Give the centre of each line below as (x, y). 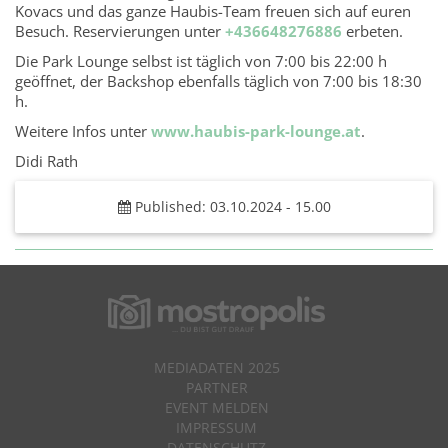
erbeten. (372, 31)
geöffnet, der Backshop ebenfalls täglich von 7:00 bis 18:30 (218, 81)
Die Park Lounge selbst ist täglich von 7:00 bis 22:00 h (201, 61)
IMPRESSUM (216, 427)
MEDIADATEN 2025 (216, 367)
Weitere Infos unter (83, 131)
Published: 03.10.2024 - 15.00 (230, 206)
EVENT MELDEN (216, 407)
